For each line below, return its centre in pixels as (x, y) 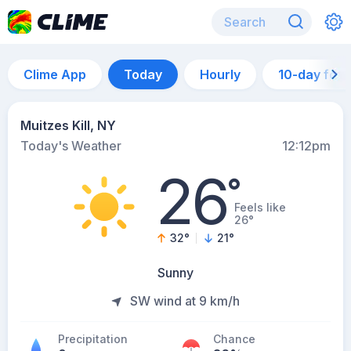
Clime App (55, 74)
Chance (234, 339)
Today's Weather (71, 146)
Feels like (260, 207)
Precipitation (93, 339)
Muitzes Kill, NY (68, 125)
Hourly (220, 74)
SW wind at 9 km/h (185, 301)
